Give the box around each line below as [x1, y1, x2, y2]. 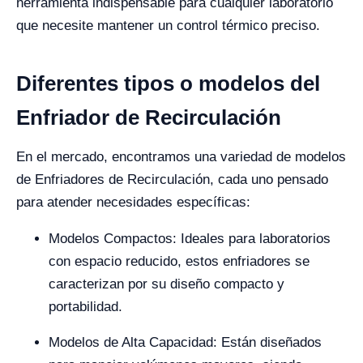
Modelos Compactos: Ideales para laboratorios [49, 231, 331, 246]
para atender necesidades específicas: [16, 194, 250, 210]
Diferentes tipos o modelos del [16, 71, 320, 96]
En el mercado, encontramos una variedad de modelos [16, 149, 346, 164]
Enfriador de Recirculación [16, 105, 281, 130]
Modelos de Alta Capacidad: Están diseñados [49, 335, 322, 350]
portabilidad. [49, 299, 122, 314]
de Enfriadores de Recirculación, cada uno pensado [16, 172, 328, 187]
